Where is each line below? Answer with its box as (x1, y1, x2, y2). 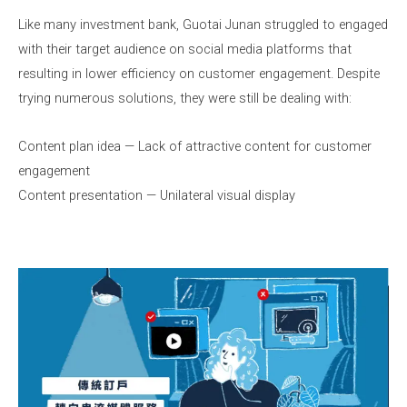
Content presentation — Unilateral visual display (18, 186, 295, 203)
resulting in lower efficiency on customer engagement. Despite (18, 65, 380, 83)
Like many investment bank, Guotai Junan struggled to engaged (18, 16, 388, 34)
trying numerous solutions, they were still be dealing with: (18, 90, 352, 107)
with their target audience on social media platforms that (18, 41, 352, 58)
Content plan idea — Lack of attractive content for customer (18, 137, 372, 154)
